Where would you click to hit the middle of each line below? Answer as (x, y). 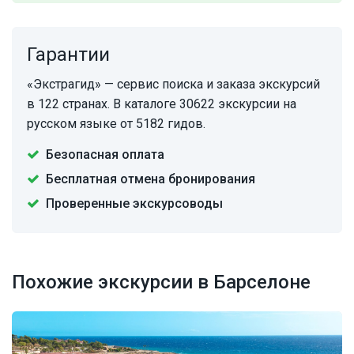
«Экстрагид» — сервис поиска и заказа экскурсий (173, 85)
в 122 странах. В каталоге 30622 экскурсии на (162, 104)
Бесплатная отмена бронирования (151, 179)
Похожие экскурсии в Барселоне (161, 282)
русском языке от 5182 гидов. (116, 124)
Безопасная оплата (105, 155)
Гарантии (68, 55)
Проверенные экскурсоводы (134, 204)
